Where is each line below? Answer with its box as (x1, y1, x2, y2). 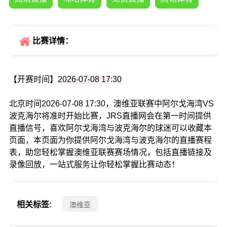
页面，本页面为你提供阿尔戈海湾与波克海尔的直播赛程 (9, 136, 212, 145)
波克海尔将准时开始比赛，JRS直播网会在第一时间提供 (9, 111, 211, 121)
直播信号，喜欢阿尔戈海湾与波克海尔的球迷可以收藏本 (9, 124, 212, 133)
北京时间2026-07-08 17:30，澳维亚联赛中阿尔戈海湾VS (9, 99, 214, 108)
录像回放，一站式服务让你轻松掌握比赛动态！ (9, 160, 179, 169)
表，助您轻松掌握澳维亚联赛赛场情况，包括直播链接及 (9, 148, 212, 157)
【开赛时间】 (9, 75, 58, 84)
